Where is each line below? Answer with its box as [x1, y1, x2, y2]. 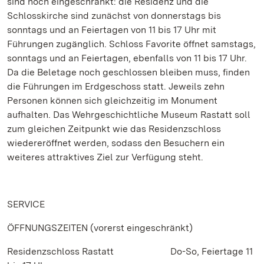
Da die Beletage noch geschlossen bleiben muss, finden [7, 67, 250, 78]
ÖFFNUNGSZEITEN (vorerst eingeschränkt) [7, 222, 193, 233]
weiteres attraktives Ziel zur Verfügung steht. [7, 151, 203, 163]
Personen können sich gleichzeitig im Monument [7, 95, 217, 106]
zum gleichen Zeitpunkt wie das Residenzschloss [7, 123, 221, 134]
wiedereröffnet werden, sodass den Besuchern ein [7, 137, 225, 148]
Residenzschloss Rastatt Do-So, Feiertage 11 [7, 246, 253, 257]
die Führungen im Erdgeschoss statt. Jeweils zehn [7, 81, 225, 92]
